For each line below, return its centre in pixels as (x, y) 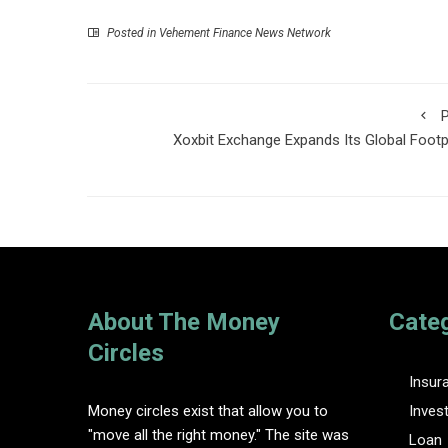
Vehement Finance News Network (245, 33)
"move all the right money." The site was (219, 435)
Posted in (131, 33)
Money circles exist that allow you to (208, 411)
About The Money (184, 322)
